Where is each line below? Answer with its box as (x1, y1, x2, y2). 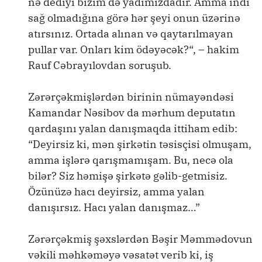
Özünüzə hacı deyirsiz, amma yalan (28, 185, 205, 198)
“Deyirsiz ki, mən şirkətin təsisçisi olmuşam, (28, 137, 251, 151)
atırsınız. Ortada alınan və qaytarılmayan (28, 27, 233, 40)
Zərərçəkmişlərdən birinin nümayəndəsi (28, 90, 234, 104)
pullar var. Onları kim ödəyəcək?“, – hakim (28, 43, 239, 56)
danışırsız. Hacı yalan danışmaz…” (28, 201, 200, 214)
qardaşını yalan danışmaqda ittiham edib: (28, 122, 237, 135)
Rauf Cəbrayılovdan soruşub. (28, 58, 171, 72)
